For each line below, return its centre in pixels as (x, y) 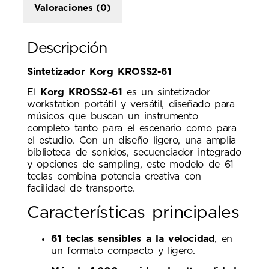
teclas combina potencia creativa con (114, 177)
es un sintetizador (166, 93)
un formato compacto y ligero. (123, 251)
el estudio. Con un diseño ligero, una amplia (131, 141)
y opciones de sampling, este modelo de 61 (131, 165)
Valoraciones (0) (73, 8)
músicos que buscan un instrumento (113, 117)
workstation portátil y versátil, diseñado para (131, 105)
